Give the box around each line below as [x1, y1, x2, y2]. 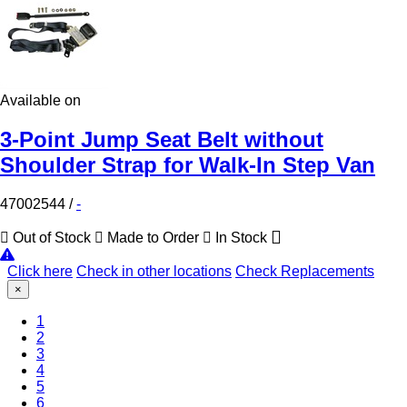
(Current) [44, 312, 101, 328]
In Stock [212, 229, 271, 245]
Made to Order [104, 229, 203, 245]
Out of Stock [9, 229, 94, 245]
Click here [7, 263, 73, 279]
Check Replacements [235, 263, 374, 279]
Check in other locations [76, 263, 232, 279]
